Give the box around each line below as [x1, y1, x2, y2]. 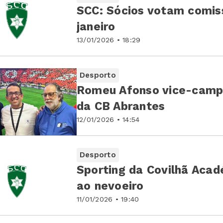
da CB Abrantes [77, 100, 165, 113]
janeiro [77, 20, 115, 34]
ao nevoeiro [77, 179, 144, 193]
